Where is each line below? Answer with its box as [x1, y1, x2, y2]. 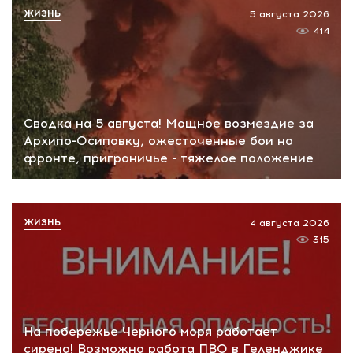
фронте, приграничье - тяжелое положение [24, 150, 314, 165]
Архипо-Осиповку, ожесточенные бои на [24, 132, 293, 148]
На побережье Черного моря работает [24, 324, 277, 340]
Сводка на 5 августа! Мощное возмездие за [24, 115, 314, 131]
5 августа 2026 [250, 9, 329, 20]
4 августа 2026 [250, 217, 329, 229]
